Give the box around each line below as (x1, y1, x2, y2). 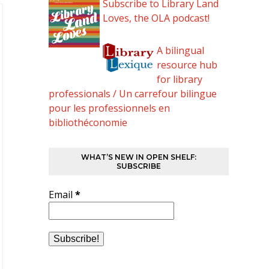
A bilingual (156, 44, 204, 57)
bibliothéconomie (48, 116, 127, 129)
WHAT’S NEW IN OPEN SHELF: (80, 153, 196, 162)
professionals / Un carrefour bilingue (48, 87, 217, 100)
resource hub (156, 58, 217, 71)
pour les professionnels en (48, 101, 170, 115)
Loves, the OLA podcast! (102, 11, 210, 25)
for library (156, 73, 202, 86)
